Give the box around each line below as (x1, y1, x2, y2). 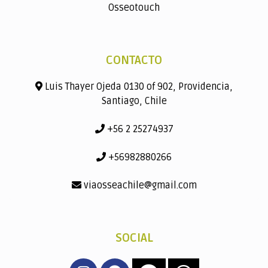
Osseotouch (108, 1, 160, 14)
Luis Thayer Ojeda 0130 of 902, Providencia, (42, 80, 233, 93)
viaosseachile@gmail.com (81, 179, 197, 191)
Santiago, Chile (101, 95, 167, 107)
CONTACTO (106, 53, 162, 68)
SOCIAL (115, 230, 153, 245)
